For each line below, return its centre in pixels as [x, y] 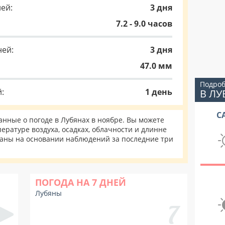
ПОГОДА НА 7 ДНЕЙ [81, 182]
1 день [159, 92]
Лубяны [48, 193]
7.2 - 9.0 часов [144, 24]
